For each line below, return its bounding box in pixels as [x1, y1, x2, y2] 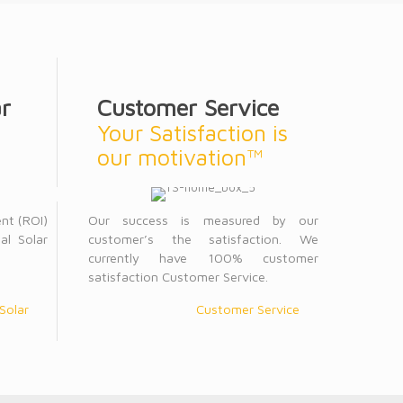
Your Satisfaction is [97, 120, 288, 146]
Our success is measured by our [88, 212, 318, 228]
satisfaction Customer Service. [88, 269, 268, 284]
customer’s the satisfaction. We [88, 231, 318, 246]
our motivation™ [97, 144, 264, 170]
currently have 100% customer [88, 250, 318, 265]
